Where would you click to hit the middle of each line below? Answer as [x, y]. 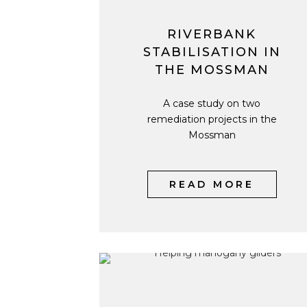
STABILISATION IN [212, 52]
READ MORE [212, 184]
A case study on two [212, 103]
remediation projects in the [212, 119]
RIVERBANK [212, 34]
